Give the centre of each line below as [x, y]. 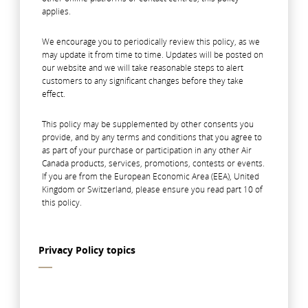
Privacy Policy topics [87, 250]
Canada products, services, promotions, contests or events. [153, 164]
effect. [54, 94]
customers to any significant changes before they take [143, 81]
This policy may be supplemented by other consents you [148, 124]
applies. [56, 12]
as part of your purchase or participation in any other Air [147, 151]
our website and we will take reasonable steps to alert [143, 68]
